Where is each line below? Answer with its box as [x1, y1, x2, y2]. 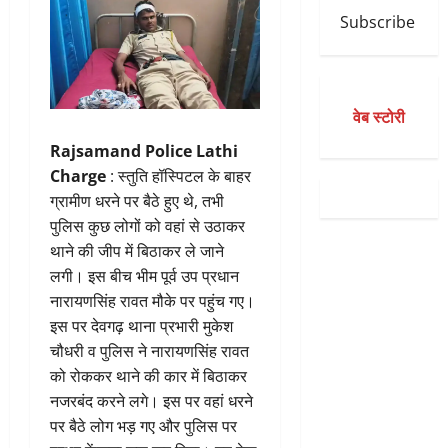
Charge [50, 165, 106, 188]
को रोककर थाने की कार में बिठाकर [50, 365, 247, 388]
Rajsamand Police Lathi [50, 140, 238, 163]
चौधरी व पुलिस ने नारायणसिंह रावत [50, 340, 249, 363]
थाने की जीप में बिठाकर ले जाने [50, 240, 224, 263]
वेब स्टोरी [352, 104, 405, 129]
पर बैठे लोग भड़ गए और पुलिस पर [50, 415, 237, 438]
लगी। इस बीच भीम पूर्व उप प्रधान [50, 265, 239, 288]
